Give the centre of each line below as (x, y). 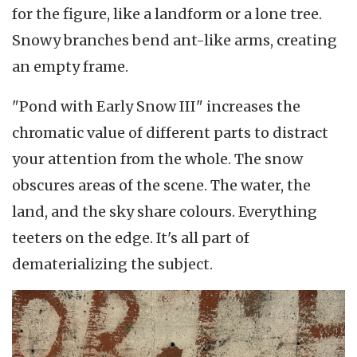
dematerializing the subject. (112, 264)
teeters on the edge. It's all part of (131, 237)
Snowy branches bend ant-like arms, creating (175, 41)
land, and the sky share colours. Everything (165, 211)
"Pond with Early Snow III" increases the (156, 106)
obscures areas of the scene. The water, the (161, 185)
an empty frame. (70, 67)
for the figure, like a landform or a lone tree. (167, 14)
